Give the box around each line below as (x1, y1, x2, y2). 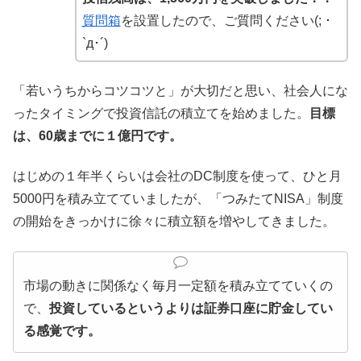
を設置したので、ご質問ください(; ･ (120, 13, 331, 27)
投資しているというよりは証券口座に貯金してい (49, 301, 333, 315)
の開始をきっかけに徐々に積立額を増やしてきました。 (13, 214, 335, 229)
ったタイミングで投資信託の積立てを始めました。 (13, 106, 309, 120)
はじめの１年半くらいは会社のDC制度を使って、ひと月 (13, 169, 342, 184)
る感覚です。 (23, 323, 101, 338)
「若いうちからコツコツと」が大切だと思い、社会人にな (13, 83, 348, 98)
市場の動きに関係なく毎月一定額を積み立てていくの (23, 278, 333, 293)
